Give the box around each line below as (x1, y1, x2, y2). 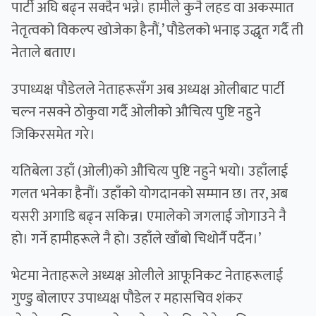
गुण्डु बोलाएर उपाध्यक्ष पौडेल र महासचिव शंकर (11, 286, 243, 311)
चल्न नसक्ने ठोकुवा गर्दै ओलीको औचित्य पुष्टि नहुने (11, 100, 261, 125)
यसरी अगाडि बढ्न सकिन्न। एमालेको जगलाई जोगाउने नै (11, 205, 286, 229)
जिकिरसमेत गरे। (11, 123, 95, 147)
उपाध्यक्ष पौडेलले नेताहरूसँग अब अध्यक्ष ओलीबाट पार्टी (11, 78, 284, 102)
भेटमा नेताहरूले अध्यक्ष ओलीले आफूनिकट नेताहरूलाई (11, 264, 283, 288)
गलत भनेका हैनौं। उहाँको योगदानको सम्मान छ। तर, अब (11, 182, 288, 207)
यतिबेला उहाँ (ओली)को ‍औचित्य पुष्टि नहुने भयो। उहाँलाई (11, 159, 288, 184)
